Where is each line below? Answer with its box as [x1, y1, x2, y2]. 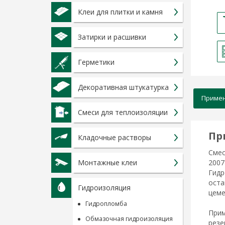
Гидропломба [85, 199, 127, 208]
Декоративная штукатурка [78, 82, 169, 92]
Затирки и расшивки [78, 32, 146, 42]
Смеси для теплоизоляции [78, 107, 168, 117]
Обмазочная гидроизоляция [85, 214, 173, 223]
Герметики [78, 57, 115, 67]
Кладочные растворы [78, 133, 151, 142]
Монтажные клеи [78, 158, 137, 167]
